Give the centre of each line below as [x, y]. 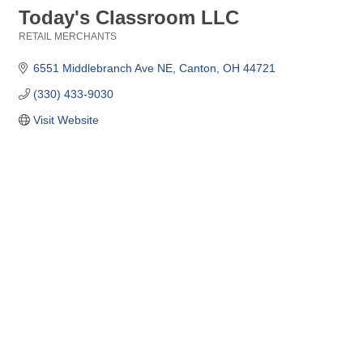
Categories [43, 47]
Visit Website [66, 120]
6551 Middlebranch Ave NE [102, 68]
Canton [197, 68]
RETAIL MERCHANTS [68, 36]
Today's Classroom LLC [129, 17]
